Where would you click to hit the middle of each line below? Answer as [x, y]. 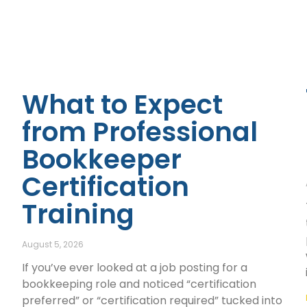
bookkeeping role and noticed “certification [139, 284]
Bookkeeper [102, 159]
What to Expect [123, 104]
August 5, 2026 [53, 244]
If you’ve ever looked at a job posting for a [135, 267]
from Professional [140, 132]
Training [78, 214]
